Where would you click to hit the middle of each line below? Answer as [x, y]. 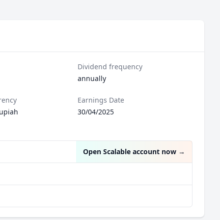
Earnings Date [101, 100]
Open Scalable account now [130, 151]
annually [92, 78]
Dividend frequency [110, 67]
